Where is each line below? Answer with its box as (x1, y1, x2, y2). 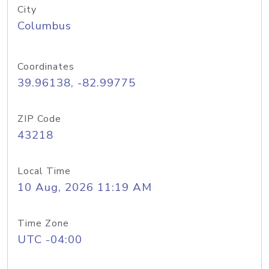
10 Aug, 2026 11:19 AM (17, 180, 152, 195)
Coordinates (17, 60, 74, 73)
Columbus (17, 18, 71, 34)
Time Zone (17, 217, 69, 230)
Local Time (17, 165, 71, 178)
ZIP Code (17, 112, 61, 125)
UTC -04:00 (17, 232, 82, 247)
